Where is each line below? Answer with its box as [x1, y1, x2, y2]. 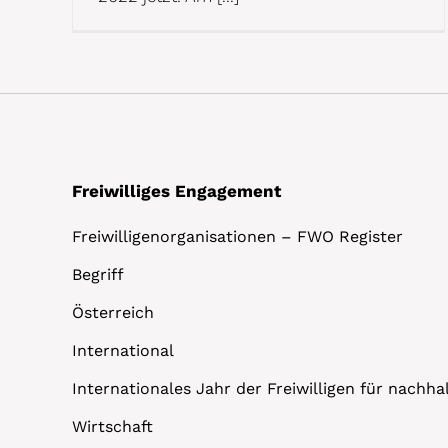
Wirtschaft [72, 417, 153, 437]
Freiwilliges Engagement [72, 181, 281, 202]
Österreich [72, 303, 154, 323]
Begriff [72, 265, 124, 285]
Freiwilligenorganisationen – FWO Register [72, 227, 403, 247]
